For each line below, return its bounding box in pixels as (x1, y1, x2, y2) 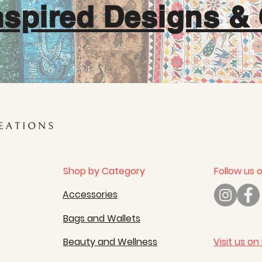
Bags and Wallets (63, 212, 140, 225)
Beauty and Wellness (63, 235, 157, 249)
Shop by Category (63, 164, 145, 178)
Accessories (63, 188, 118, 201)
